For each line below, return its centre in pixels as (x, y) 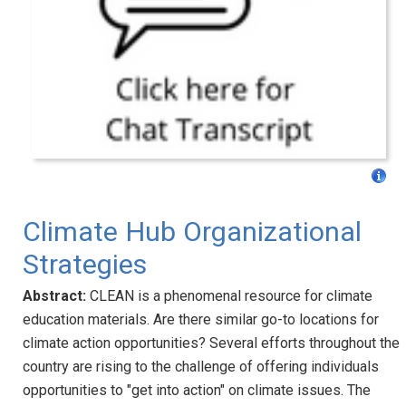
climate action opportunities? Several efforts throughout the (211, 343)
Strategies (85, 264)
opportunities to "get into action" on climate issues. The (197, 390)
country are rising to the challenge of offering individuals (201, 366)
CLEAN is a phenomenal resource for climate (229, 295)
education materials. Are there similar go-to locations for (201, 319)
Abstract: (54, 295)
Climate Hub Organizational (192, 231)
